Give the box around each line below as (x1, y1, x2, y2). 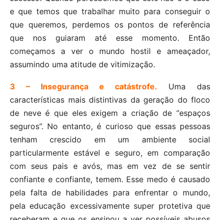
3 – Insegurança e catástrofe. (10, 82, 157, 92)
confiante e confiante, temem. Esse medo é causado (10, 174, 210, 185)
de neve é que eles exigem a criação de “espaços (10, 108, 210, 118)
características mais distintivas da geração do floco (10, 95, 210, 105)
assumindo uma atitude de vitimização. (10, 59, 155, 70)
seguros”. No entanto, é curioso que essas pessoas (10, 121, 210, 132)
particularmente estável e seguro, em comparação (10, 148, 210, 158)
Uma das (157, 82, 210, 92)
